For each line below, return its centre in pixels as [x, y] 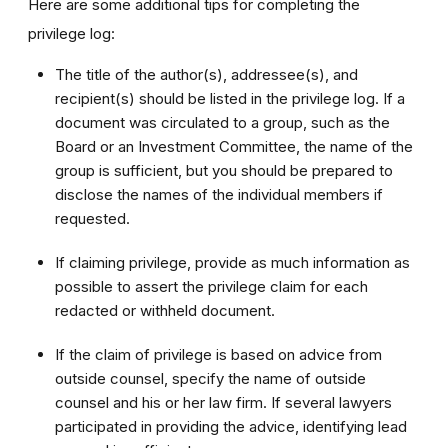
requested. [92, 218]
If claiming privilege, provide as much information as [232, 262]
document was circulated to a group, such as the [222, 122]
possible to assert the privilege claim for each [211, 286]
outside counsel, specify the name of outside [210, 378]
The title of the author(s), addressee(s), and [206, 74]
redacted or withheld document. [165, 310]
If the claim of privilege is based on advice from [218, 354]
